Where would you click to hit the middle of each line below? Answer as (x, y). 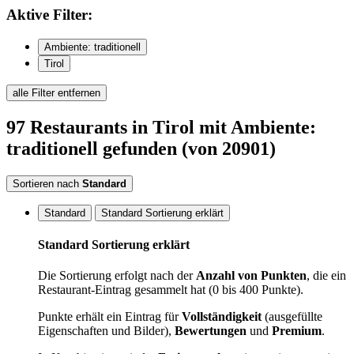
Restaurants (79, 127)
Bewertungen (211, 331)
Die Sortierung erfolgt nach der (117, 276)
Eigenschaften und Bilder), (106, 331)
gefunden (140, 149)
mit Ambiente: (258, 127)
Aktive (28, 15)
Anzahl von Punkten (251, 276)
